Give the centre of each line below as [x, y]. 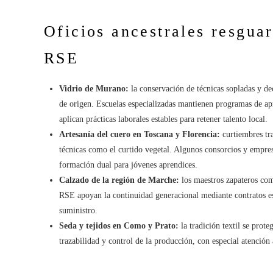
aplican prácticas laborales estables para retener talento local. [163, 119]
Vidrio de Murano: [94, 88]
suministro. [78, 210]
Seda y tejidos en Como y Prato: [119, 225]
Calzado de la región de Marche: [119, 180]
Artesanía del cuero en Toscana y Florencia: [140, 134]
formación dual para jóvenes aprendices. [128, 165]
